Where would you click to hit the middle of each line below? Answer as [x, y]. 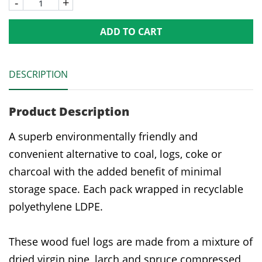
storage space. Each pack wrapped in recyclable [126, 189]
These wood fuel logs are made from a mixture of [131, 241]
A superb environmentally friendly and [103, 136]
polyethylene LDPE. [56, 206]
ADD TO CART [131, 31]
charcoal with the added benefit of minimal [115, 171]
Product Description [69, 111]
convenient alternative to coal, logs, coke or [115, 154]
